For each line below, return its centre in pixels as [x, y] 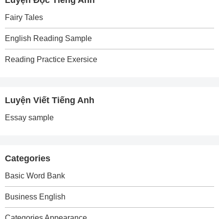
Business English [35, 197]
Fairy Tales [24, 17]
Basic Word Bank [35, 176]
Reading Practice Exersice [51, 59]
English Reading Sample [48, 38]
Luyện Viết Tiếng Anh [50, 100]
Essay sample [29, 118]
